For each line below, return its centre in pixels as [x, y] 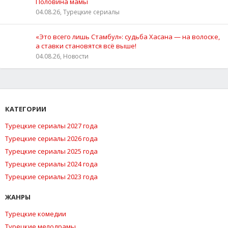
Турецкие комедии [36, 213]
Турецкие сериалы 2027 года [51, 125]
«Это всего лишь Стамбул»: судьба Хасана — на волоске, [128, 36]
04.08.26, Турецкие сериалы [78, 12]
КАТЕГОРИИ [26, 109]
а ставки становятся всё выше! [86, 46]
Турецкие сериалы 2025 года [51, 151]
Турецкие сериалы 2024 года [51, 164]
